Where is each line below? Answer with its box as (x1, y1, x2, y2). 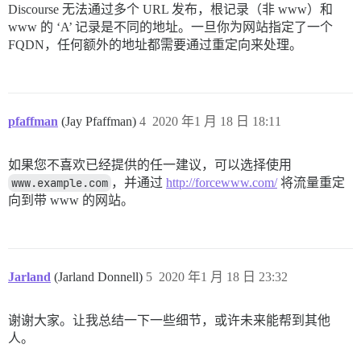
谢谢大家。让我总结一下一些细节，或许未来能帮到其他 (8, 313, 330, 327)
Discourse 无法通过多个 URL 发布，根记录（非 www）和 (8, 2, 333, 16)
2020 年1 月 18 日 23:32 (159, 269, 288, 284)
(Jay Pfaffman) (61, 114, 139, 128)
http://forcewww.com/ (166, 175, 277, 189)
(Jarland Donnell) (54, 269, 146, 284)
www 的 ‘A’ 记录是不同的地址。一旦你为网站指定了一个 (8, 19, 333, 34)
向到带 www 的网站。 (8, 193, 134, 207)
